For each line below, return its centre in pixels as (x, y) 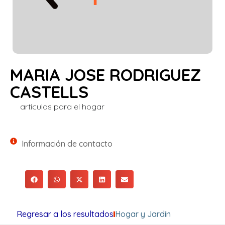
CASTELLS (49, 92)
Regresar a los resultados (65, 214)
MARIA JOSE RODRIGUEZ (105, 75)
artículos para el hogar (62, 106)
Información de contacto (67, 144)
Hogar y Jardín (143, 214)
